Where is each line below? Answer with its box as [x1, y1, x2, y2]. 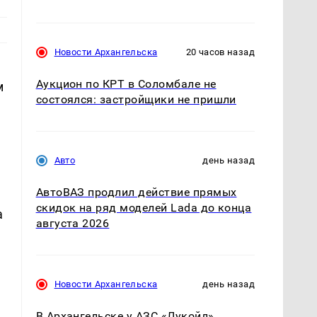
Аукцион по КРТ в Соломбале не [35, 76, 217, 91]
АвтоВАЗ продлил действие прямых [35, 185, 237, 200]
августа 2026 [35, 217, 110, 231]
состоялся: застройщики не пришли [35, 92, 236, 106]
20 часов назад [185, 46, 255, 57]
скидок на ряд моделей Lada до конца [35, 201, 252, 215]
